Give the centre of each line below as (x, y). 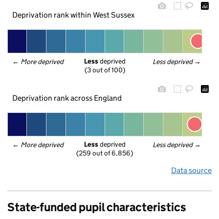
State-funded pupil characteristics (97, 207)
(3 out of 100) (105, 70)
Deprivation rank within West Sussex (73, 15)
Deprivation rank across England (67, 98)
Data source (191, 170)
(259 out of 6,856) (105, 153)
